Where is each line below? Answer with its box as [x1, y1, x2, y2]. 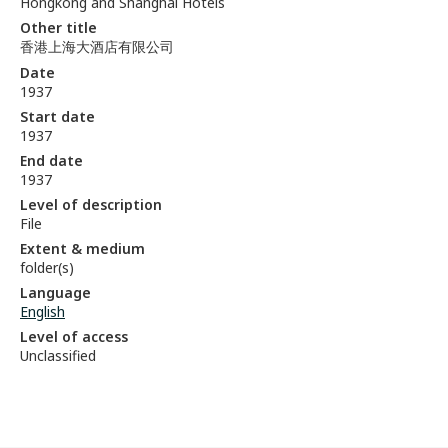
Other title [20, 18, 97, 37]
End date [20, 151, 83, 170]
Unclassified [20, 346, 96, 365]
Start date [20, 107, 95, 126]
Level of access [20, 327, 128, 346]
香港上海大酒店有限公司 [20, 37, 174, 56]
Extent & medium [20, 239, 145, 258]
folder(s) [20, 258, 74, 277]
